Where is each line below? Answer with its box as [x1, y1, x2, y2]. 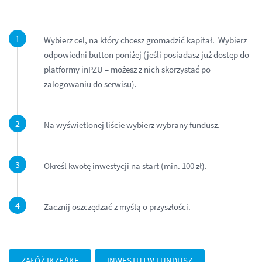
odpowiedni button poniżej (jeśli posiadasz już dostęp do [44, 49, 249, 60]
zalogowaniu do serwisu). [44, 78, 137, 89]
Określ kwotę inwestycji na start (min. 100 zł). [44, 160, 207, 171]
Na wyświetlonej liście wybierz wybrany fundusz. [44, 119, 222, 130]
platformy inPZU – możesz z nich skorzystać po [44, 63, 211, 75]
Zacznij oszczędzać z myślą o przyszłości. [44, 201, 191, 212]
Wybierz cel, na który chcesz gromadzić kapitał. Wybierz [44, 34, 247, 46]
